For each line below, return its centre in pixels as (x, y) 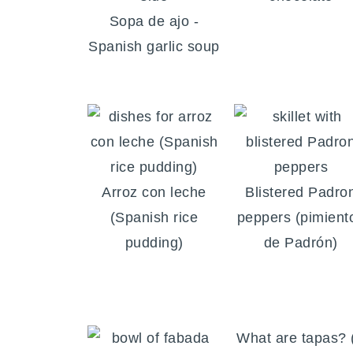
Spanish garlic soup (154, 47)
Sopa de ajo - (154, 22)
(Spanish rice (154, 218)
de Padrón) (301, 243)
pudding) (154, 243)
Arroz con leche (154, 193)
